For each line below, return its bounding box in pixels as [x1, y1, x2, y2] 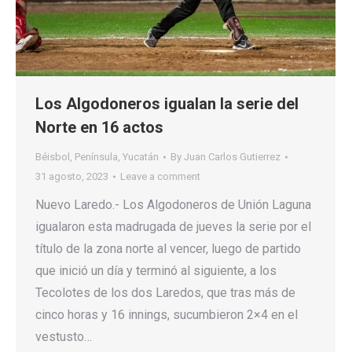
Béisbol [35, 151, 70, 163]
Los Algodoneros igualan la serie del [35, 94, 299, 114]
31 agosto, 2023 [35, 170, 108, 183]
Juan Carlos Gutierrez [184, 151, 280, 163]
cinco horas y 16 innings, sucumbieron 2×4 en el [35, 307, 298, 323]
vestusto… [35, 329, 92, 345]
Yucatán [123, 151, 159, 163]
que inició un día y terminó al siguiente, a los [35, 263, 277, 279]
